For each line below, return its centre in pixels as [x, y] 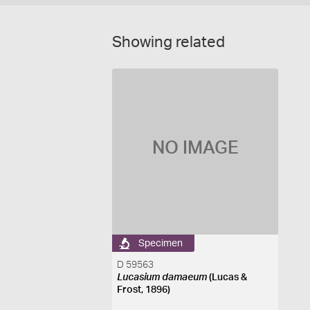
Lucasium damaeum [162, 277]
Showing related [168, 42]
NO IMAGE [195, 148]
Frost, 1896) [144, 290]
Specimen [161, 243]
